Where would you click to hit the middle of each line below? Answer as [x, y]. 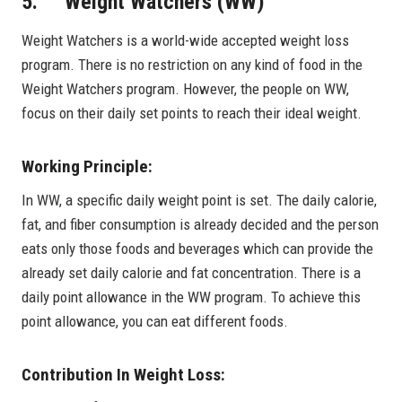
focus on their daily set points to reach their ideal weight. [192, 114]
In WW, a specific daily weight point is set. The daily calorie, [199, 200]
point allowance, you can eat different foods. [155, 321]
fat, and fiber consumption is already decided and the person [200, 224]
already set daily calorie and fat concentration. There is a [191, 272]
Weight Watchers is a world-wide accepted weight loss [185, 41]
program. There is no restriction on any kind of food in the [192, 65]
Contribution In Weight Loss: [123, 374]
